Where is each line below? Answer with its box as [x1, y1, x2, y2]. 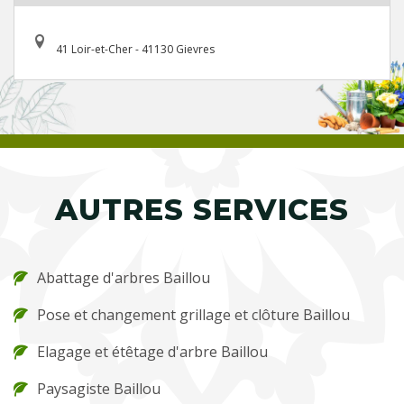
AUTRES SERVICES [55, 192, 349, 227]
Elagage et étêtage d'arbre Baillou [37, 342, 268, 362]
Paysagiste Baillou [37, 379, 161, 399]
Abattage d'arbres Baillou [37, 268, 210, 288]
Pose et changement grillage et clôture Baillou [37, 305, 350, 325]
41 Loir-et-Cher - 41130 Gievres [56, 41, 215, 57]
